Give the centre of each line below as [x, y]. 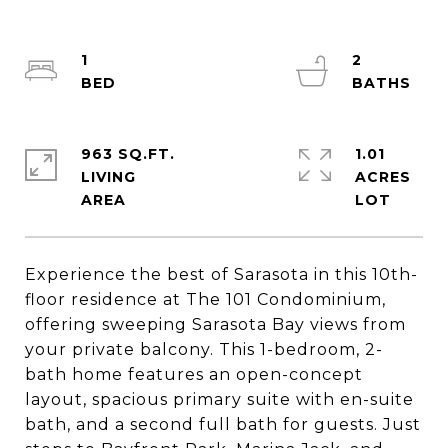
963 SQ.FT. [128, 154]
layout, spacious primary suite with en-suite [219, 399]
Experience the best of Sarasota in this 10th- [221, 274]
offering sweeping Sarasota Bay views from [215, 324]
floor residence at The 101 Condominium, [205, 299]
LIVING [108, 177]
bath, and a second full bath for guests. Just [223, 424]
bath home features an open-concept [194, 374]
